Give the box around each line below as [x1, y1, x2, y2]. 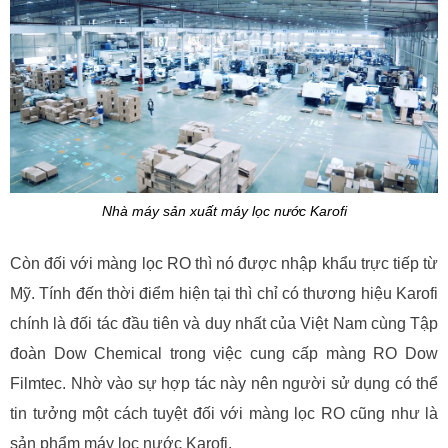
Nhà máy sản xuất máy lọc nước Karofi [101, 202, 347, 219]
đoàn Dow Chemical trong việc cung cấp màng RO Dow [10, 344, 438, 362]
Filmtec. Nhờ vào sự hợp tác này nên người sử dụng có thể [10, 374, 438, 392]
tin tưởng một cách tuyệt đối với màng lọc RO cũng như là [10, 404, 438, 422]
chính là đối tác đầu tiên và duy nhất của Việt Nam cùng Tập [10, 314, 438, 332]
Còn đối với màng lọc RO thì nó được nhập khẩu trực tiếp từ [10, 254, 438, 272]
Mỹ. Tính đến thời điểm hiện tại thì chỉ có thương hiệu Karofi [10, 284, 438, 302]
